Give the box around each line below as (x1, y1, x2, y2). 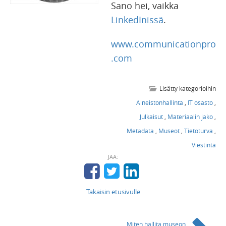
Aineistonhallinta (136, 98, 183, 106)
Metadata (127, 126, 154, 135)
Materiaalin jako (167, 112, 213, 121)
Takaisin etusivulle (86, 187, 140, 196)
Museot (158, 126, 180, 135)
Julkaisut (140, 112, 163, 121)
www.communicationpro (111, 37, 216, 50)
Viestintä (192, 140, 216, 149)
